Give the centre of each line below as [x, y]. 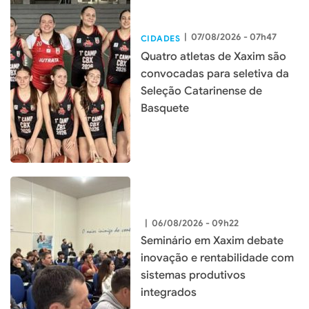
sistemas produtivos [193, 275]
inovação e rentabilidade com [217, 258]
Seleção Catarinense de [201, 91]
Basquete [165, 108]
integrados [169, 292]
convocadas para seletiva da [215, 73]
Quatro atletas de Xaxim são [213, 56]
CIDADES [161, 38]
